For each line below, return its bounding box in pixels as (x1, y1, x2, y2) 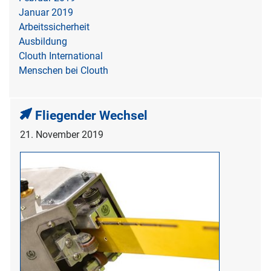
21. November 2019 (20, 128, 103, 140)
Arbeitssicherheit (19, 21, 90, 33)
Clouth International (19, 50, 103, 62)
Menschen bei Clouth (19, 64, 108, 76)
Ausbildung (19, 35, 67, 47)
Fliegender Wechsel (35, 108, 148, 123)
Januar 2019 (19, 6, 73, 18)
